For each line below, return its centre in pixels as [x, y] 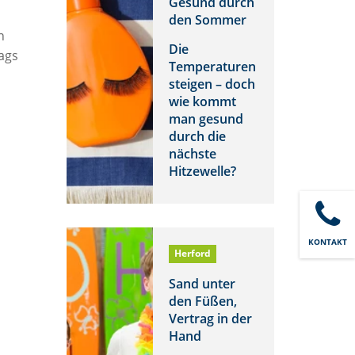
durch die [197, 136]
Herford [193, 254]
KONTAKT [327, 242]
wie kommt [202, 101]
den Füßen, [202, 301]
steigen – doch [212, 84]
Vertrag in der [210, 318]
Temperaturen [212, 66]
